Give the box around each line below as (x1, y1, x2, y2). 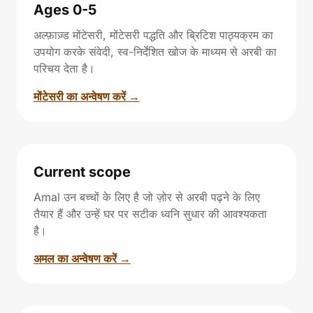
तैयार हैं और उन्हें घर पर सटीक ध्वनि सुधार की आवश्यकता (34, 206, 267, 221)
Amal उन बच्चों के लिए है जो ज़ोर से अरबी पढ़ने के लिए (34, 189, 260, 204)
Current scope (34, 163, 131, 180)
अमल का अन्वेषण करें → (34, 251, 131, 265)
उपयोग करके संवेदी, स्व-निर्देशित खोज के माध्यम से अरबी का (34, 44, 277, 59)
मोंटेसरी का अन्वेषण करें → (34, 89, 140, 103)
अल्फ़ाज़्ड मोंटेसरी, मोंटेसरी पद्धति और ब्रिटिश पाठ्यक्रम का (34, 27, 273, 42)
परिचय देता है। (34, 61, 95, 75)
